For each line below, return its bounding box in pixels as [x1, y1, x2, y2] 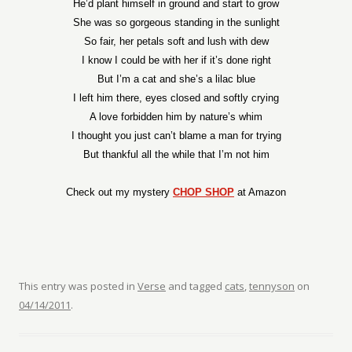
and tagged [166, 279, 225, 293]
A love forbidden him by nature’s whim [90, 111, 262, 123]
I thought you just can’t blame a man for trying [71, 130, 281, 141]
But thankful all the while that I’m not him [82, 148, 269, 160]
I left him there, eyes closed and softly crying [73, 92, 279, 104]
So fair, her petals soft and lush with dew [83, 35, 269, 47]
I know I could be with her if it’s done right [81, 54, 271, 66]
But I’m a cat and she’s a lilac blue [97, 73, 255, 85]
